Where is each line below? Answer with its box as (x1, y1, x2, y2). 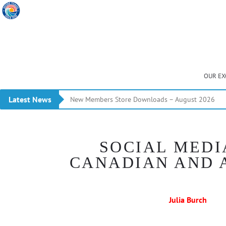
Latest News (9, 94, 51, 104)
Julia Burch (168, 195, 207, 205)
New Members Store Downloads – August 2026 (70, 95, 215, 104)
